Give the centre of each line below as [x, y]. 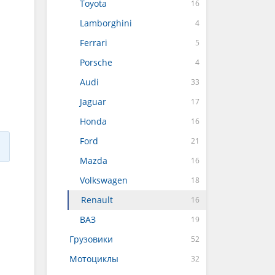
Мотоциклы [94, 259]
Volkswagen [104, 180]
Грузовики [91, 239]
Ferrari [94, 43]
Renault [97, 200]
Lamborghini [106, 23]
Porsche [96, 62]
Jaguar [93, 102]
